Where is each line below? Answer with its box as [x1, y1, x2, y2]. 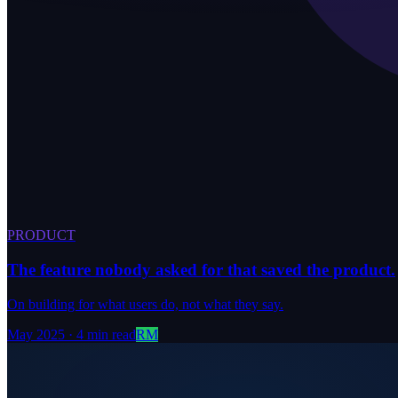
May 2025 [7, 326, 65, 342]
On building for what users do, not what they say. [7, 296, 283, 312]
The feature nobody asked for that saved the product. [7, 260, 395, 280]
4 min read [76, 326, 136, 342]
